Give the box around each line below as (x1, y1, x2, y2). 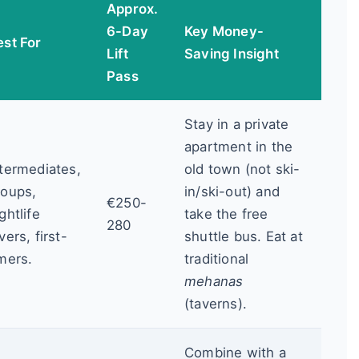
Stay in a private (184, 115, 289, 132)
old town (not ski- (184, 160, 301, 177)
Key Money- (184, 22, 264, 39)
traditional (184, 250, 249, 267)
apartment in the (184, 138, 293, 155)
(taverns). (184, 295, 247, 312)
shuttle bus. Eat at (184, 228, 303, 244)
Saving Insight (184, 45, 279, 62)
